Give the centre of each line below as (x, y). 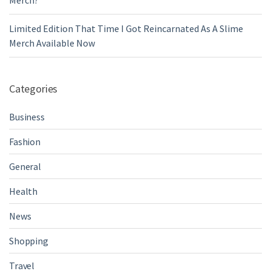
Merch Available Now (52, 43)
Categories (34, 89)
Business (27, 117)
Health (24, 191)
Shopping (29, 241)
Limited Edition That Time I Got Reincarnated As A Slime (126, 29)
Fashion (25, 142)
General (25, 167)
